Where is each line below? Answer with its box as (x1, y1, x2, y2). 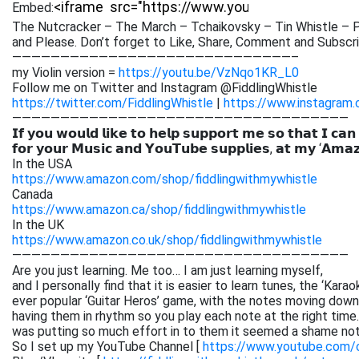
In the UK (12, 217, 64, 232)
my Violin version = (12, 65, 119, 80)
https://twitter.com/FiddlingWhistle (12, 95, 213, 111)
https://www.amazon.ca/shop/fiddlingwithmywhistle (12, 202, 306, 217)
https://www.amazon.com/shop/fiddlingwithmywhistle (12, 171, 317, 187)
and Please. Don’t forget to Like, (12, 34, 198, 50)
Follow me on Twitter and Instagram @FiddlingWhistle (12, 80, 317, 95)
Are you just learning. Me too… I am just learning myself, (12, 263, 323, 278)
